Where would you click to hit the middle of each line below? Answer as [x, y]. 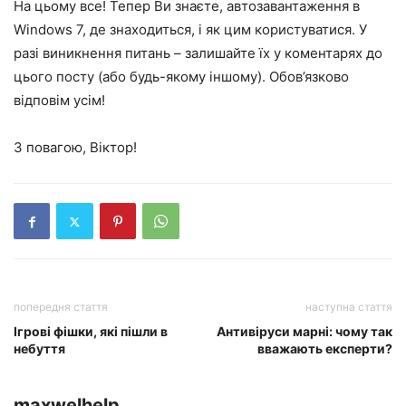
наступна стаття [349, 307]
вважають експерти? [325, 349]
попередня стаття [61, 307]
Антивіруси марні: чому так [304, 332]
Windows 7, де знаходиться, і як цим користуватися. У [190, 30]
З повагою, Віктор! [75, 148]
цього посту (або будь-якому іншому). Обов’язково [181, 77]
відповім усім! [59, 101]
